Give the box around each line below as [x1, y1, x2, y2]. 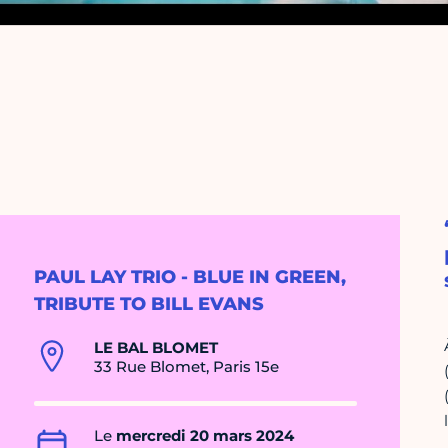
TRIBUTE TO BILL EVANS [34, 293, 264, 316]
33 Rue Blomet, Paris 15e [94, 357, 279, 377]
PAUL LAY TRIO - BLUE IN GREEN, [34, 266, 346, 289]
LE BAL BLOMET [94, 338, 218, 358]
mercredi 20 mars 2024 [116, 426, 294, 446]
